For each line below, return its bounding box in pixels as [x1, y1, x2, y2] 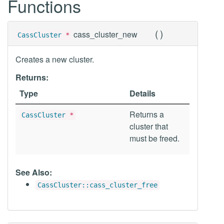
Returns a [129, 108, 164, 120]
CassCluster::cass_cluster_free [37, 181, 157, 189]
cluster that [129, 120, 168, 132]
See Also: [15, 166, 52, 178]
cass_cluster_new [73, 28, 137, 40]
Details [129, 87, 155, 99]
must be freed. [129, 132, 179, 144]
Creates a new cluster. [15, 53, 94, 65]
